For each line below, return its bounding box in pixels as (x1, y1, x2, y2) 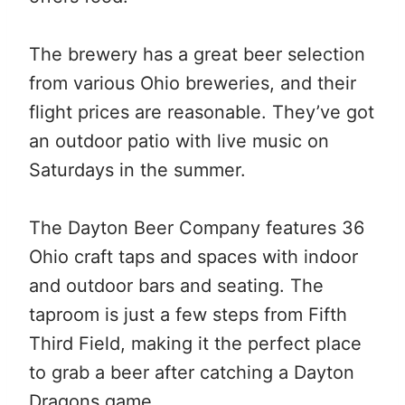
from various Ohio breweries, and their (29, 71, 356, 94)
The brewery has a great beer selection (29, 42, 365, 65)
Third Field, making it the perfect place (29, 332, 362, 354)
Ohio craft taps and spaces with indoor (29, 245, 358, 268)
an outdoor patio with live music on (29, 129, 329, 152)
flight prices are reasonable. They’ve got (29, 100, 374, 123)
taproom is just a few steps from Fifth (29, 303, 347, 325)
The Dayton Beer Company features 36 (29, 216, 364, 239)
